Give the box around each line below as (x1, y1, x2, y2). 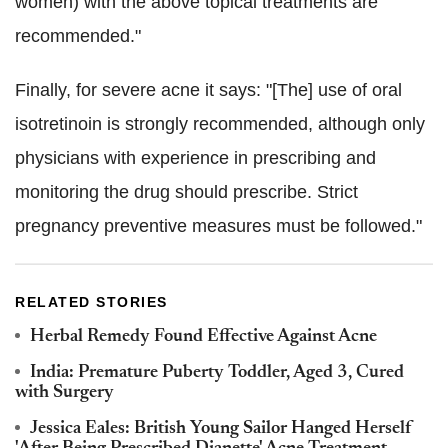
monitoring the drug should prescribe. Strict (15, 182, 358, 203)
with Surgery (15, 384, 114, 403)
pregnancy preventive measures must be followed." (15, 216, 422, 237)
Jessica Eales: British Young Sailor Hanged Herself (30, 420, 412, 439)
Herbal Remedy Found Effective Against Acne (30, 328, 377, 347)
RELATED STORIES (15, 294, 168, 311)
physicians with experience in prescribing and (15, 148, 376, 169)
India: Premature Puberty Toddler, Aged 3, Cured (30, 364, 404, 383)
